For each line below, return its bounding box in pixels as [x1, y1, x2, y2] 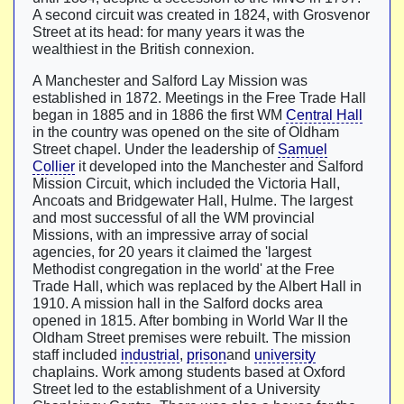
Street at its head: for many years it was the [32, 24, 305, 40]
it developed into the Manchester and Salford [75, 159, 363, 174]
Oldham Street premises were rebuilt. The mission [32, 330, 351, 345]
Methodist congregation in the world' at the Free [32, 262, 335, 277]
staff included [32, 347, 121, 363]
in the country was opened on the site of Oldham [32, 124, 339, 140]
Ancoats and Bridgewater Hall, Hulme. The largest [32, 193, 353, 208]
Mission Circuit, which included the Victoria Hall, [32, 176, 340, 191]
